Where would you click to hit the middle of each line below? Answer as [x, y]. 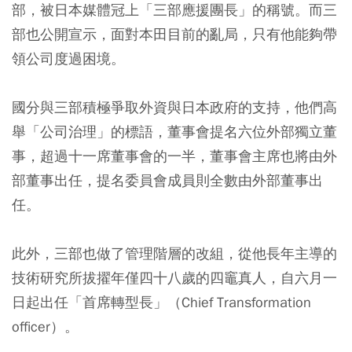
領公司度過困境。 [68, 59]
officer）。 [45, 327]
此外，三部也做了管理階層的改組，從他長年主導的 [174, 254]
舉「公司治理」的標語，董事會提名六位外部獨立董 [174, 132]
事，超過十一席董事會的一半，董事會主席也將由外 [174, 156]
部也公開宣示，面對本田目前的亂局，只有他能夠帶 [174, 35]
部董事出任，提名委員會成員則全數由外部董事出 [167, 181]
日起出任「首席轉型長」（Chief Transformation [161, 302]
